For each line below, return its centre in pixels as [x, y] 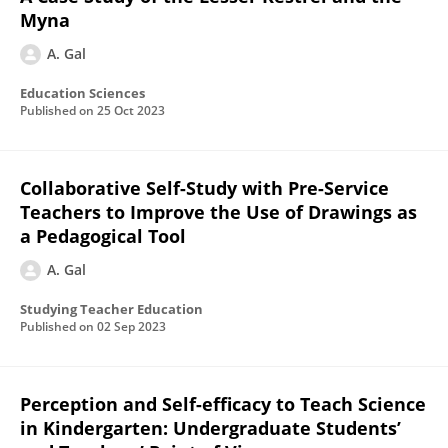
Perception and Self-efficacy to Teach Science [223, 404]
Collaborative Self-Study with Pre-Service [204, 188]
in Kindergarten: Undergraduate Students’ [210, 428]
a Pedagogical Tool [103, 236]
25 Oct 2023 [131, 110]
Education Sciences [82, 93]
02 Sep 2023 [131, 326]
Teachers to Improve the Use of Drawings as [218, 212]
